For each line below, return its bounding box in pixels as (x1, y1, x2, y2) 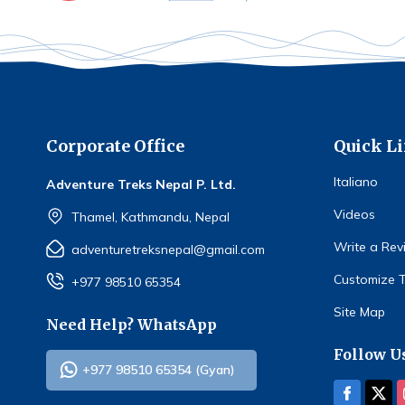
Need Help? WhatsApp (46, 316, 217, 334)
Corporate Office (46, 136, 184, 157)
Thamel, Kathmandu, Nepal (71, 209, 230, 226)
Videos (334, 206, 375, 223)
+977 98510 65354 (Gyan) (82, 362, 235, 379)
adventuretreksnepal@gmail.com (71, 241, 265, 259)
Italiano (334, 174, 378, 191)
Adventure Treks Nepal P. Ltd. (46, 176, 236, 193)
